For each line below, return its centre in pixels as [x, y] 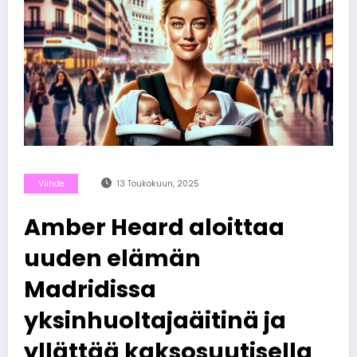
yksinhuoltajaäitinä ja [155, 320]
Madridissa [90, 289]
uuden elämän [112, 258]
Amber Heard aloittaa [154, 227]
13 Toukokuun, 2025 [158, 183]
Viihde [51, 183]
